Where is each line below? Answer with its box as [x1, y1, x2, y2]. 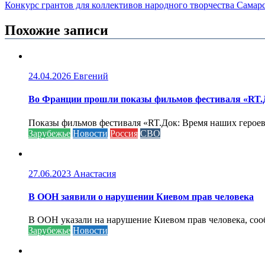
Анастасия [73, 168, 116, 179]
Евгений [73, 71, 108, 82]
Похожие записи [5, 22, 108, 38]
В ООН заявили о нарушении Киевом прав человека [28, 192, 254, 202]
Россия [110, 128, 138, 138]
